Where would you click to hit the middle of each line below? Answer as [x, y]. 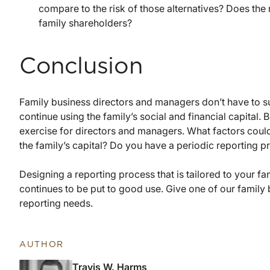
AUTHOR [42, 244]
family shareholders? [85, 23]
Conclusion [81, 67]
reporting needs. [56, 203]
